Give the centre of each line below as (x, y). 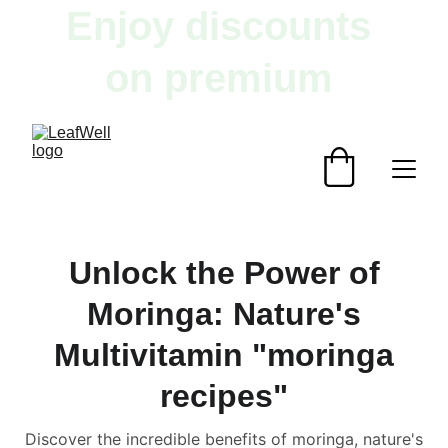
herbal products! (224, 130)
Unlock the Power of (224, 273)
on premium (224, 78)
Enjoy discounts (224, 26)
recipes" (224, 396)
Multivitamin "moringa (224, 355)
